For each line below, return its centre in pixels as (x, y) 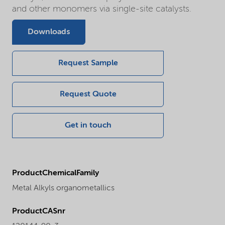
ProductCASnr (39, 212)
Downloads (49, 32)
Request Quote (88, 95)
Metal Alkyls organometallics (63, 189)
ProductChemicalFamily (55, 174)
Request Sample (88, 64)
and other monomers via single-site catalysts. (102, 9)
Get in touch (88, 126)
